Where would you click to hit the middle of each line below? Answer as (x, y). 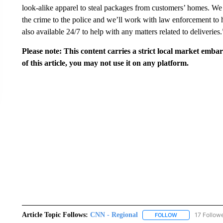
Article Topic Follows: (55, 215)
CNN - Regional (114, 215)
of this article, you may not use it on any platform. (105, 63)
